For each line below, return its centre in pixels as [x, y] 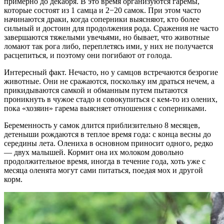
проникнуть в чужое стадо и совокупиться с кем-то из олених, [111, 99]
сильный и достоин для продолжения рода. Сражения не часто [111, 28]
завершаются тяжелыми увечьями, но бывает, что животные [107, 37]
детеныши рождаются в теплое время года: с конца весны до [107, 134]
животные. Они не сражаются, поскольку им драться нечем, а [109, 81]
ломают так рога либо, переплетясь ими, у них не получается [108, 46]
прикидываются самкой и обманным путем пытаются [96, 90]
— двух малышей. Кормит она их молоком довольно [94, 152]
